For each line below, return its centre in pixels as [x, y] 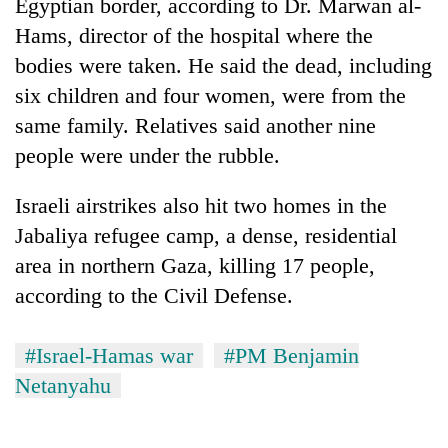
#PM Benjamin [291, 355]
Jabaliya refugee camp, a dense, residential [206, 235]
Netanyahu [63, 385]
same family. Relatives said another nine [195, 125]
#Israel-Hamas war [109, 355]
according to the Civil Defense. [154, 295]
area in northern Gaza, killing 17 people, [195, 265]
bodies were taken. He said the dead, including [223, 65]
